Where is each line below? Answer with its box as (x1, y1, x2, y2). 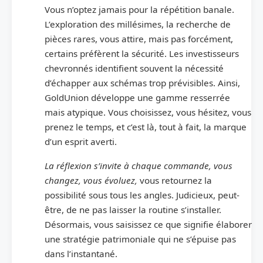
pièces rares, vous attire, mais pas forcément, (45, 32, 233, 45)
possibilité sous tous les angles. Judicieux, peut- (45, 188, 240, 201)
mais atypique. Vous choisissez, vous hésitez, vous (45, 106, 251, 118)
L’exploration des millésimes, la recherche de (45, 18, 231, 30)
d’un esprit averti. (45, 135, 117, 147)
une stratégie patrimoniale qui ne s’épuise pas (45, 232, 236, 245)
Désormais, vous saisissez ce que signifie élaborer (45, 218, 252, 230)
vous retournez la (137, 174, 212, 186)
